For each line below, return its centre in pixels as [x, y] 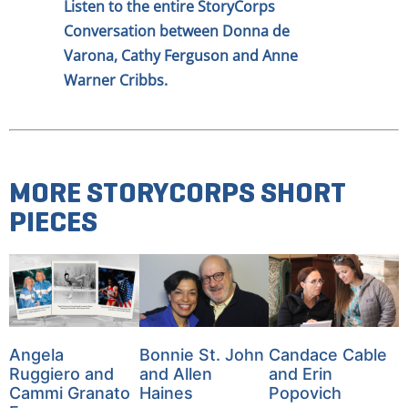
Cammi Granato [69, 393]
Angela [36, 354]
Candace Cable [328, 354]
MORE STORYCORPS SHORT [177, 192]
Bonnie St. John [201, 354]
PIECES [53, 221]
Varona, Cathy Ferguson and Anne [180, 56]
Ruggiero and [61, 373]
